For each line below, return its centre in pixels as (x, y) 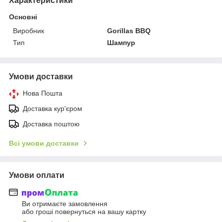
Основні (23, 17)
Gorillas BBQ (129, 30)
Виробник (28, 30)
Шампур (121, 42)
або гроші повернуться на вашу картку (84, 212)
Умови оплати (37, 175)
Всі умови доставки (44, 143)
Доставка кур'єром (53, 108)
